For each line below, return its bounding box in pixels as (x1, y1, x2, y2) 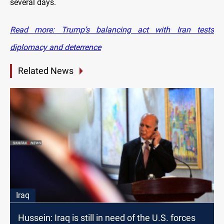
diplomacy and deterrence (10, 42, 101, 52)
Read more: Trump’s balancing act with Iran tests (10, 25, 214, 35)
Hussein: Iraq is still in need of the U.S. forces (18, 212, 195, 223)
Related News (18, 65, 73, 76)
